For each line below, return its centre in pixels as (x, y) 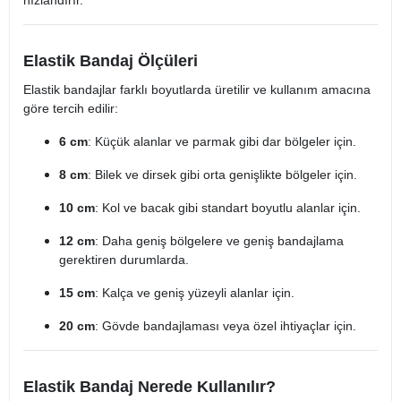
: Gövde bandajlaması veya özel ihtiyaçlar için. (226, 326)
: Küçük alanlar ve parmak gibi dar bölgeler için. (222, 142)
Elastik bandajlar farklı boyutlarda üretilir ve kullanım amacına (197, 90)
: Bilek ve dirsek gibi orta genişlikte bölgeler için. (222, 175)
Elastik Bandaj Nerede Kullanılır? (149, 387)
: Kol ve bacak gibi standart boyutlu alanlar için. (228, 208)
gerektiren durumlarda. (124, 260)
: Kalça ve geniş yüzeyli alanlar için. (195, 293)
